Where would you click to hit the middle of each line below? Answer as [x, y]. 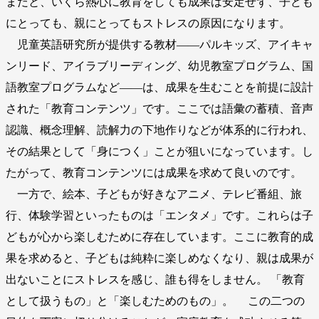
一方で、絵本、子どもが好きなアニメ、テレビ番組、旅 [154, 194]
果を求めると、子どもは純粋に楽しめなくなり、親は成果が [159, 258]
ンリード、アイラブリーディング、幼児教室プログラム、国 [159, 66]
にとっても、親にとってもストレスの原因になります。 [148, 23]
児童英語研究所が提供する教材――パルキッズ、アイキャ [159, 45]
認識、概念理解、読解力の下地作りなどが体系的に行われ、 [159, 130]
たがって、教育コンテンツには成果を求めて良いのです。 [154, 173]
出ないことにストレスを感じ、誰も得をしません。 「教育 [155, 280]
